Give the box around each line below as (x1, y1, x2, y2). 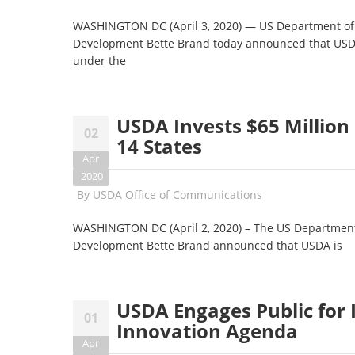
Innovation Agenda (116, 318, 298, 344)
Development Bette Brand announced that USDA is (73, 238, 345, 253)
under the (73, 53, 129, 68)
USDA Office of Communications (93, 187, 262, 202)
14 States (116, 133, 202, 159)
